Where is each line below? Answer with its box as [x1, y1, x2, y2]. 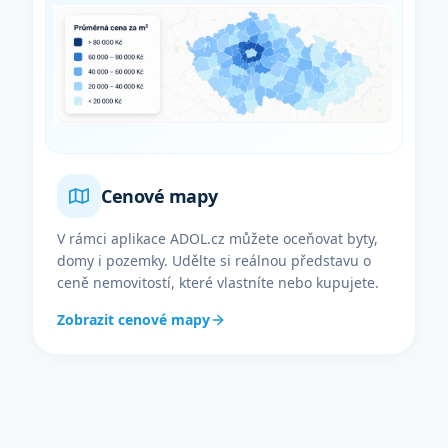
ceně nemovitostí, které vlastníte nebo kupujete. [57, 273, 379, 292]
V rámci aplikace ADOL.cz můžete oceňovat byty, [57, 229, 378, 248]
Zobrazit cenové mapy [57, 310, 210, 329]
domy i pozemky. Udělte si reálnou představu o [57, 251, 371, 270]
